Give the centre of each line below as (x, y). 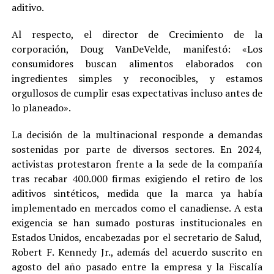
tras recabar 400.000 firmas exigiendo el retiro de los (137, 179)
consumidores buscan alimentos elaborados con (137, 64)
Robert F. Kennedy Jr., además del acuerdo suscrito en (137, 252)
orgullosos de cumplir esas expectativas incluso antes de (137, 93)
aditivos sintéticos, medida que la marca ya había (137, 194)
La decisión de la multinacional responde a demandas (137, 135)
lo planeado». (41, 108)
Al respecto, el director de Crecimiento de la (137, 35)
